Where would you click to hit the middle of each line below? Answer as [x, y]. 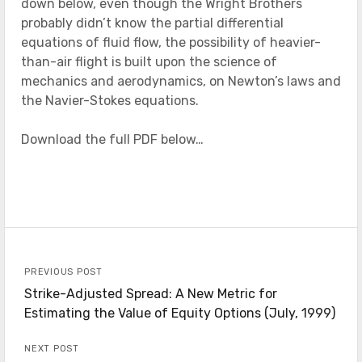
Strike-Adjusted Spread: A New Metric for [151, 293]
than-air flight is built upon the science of [149, 61]
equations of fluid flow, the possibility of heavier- [171, 42]
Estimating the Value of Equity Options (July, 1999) [180, 313]
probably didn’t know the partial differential [152, 23]
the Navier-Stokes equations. [110, 100]
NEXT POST [52, 348]
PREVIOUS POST [64, 271]
